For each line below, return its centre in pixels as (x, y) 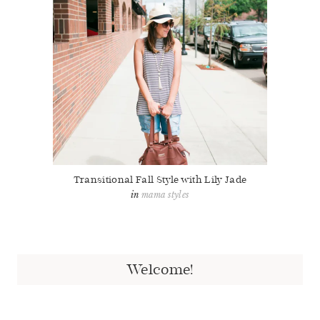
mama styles (165, 195)
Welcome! (160, 270)
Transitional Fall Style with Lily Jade (160, 180)
